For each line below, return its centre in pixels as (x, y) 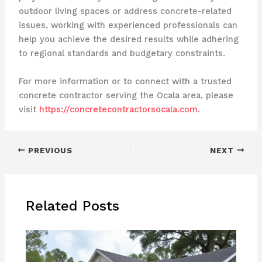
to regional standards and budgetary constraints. (122, 54)
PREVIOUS (49, 150)
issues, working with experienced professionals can (128, 25)
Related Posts (73, 206)
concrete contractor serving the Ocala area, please (126, 95)
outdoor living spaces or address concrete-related (125, 11)
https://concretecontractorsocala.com (118, 109)
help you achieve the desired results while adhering (128, 39)
